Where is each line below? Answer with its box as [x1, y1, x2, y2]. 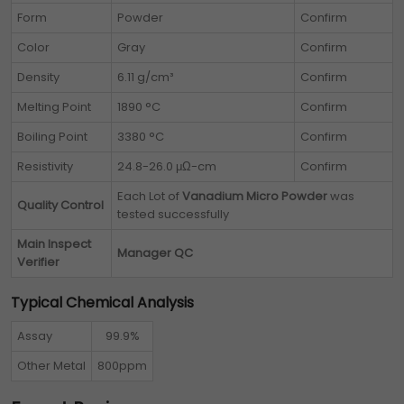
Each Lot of [117, 188, 182, 206]
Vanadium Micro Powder [182, 188, 327, 206]
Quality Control [17, 197, 104, 215]
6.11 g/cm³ [117, 69, 173, 87]
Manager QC [117, 244, 193, 262]
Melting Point [17, 98, 91, 116]
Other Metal [17, 357, 86, 375]
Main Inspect [17, 235, 91, 253]
